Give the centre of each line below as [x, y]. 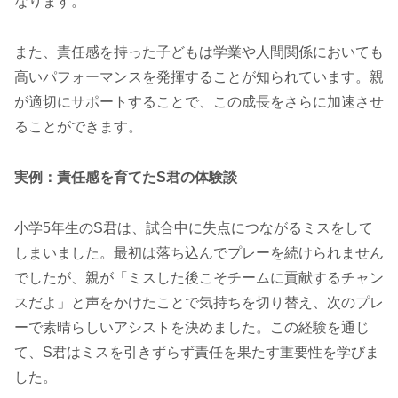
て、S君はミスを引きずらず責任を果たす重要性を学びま [197, 352]
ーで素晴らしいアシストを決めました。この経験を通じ [192, 327]
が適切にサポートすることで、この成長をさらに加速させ [199, 102]
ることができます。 [78, 127]
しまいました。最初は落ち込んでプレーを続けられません [199, 252]
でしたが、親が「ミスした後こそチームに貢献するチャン [199, 277]
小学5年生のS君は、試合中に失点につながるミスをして [194, 227]
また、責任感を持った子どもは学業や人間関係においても [199, 52]
